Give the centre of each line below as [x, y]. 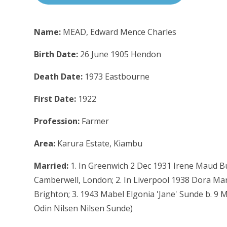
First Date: [56, 99]
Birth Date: [57, 54]
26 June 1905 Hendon [121, 54]
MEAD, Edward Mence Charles [120, 32]
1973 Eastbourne [117, 76]
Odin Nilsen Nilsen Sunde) [84, 208]
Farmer [96, 121]
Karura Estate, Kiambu [100, 143]
